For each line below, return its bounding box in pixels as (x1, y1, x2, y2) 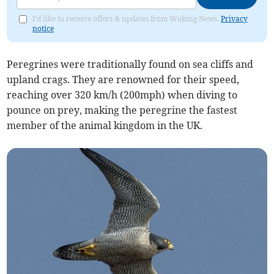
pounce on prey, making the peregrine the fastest (7, 104, 238, 117)
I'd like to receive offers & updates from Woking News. (32, 14, 221, 24)
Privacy (221, 14, 248, 24)
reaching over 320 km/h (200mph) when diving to (7, 89, 238, 102)
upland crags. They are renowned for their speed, (7, 73, 240, 86)
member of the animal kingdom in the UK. (7, 119, 203, 132)
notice (32, 24, 54, 34)
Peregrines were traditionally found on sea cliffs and (7, 58, 254, 71)
